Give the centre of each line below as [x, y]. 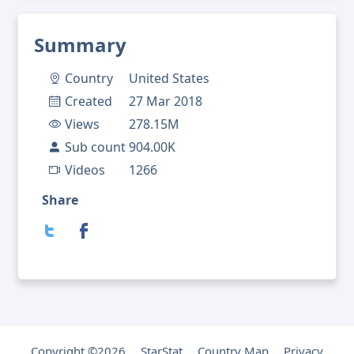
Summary [80, 45]
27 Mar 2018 [166, 102]
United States [169, 79]
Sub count [95, 147]
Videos [85, 170]
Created [88, 102]
